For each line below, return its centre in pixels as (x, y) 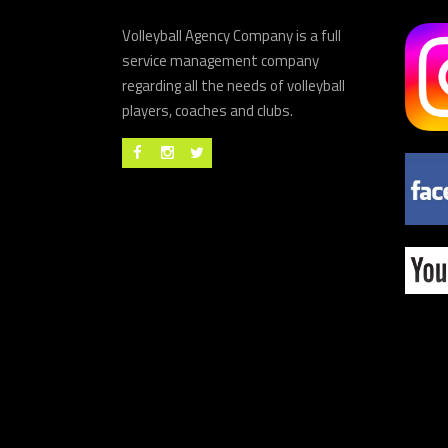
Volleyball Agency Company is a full (231, 35)
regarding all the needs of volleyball (233, 85)
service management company (220, 60)
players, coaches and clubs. (207, 110)
